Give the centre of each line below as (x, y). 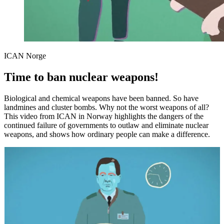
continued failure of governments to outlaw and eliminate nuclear (106, 125)
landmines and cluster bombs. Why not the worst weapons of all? (106, 107)
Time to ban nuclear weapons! (81, 77)
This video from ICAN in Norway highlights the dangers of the (104, 116)
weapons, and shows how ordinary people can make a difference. (107, 134)
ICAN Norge (25, 55)
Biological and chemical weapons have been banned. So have (101, 98)
